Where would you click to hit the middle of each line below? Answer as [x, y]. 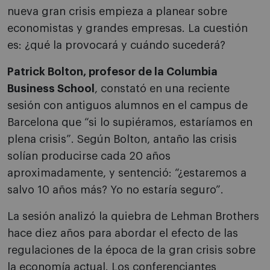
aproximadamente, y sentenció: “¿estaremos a [127, 173]
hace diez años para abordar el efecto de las [123, 233]
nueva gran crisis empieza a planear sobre [117, 11]
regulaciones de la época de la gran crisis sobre [131, 250]
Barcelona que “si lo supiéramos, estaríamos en [130, 122]
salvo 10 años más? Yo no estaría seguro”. [115, 190]
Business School [51, 89]
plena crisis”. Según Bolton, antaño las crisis [122, 139]
